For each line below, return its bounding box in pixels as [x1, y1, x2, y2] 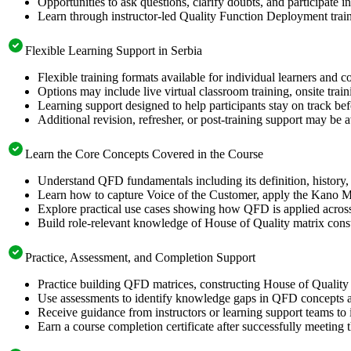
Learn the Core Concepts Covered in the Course [25, 147, 263, 161]
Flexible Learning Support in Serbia [25, 43, 202, 57]
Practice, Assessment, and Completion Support [25, 250, 255, 264]
